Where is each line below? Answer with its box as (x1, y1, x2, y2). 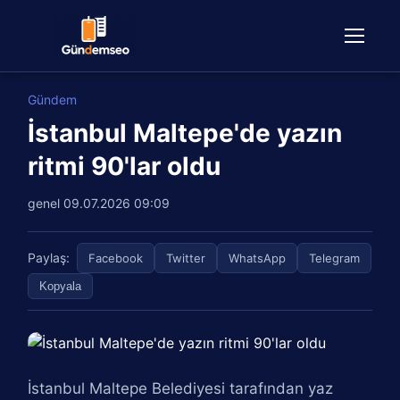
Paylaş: (28, 250, 71, 265)
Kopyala (39, 279, 82, 293)
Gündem (28, 92, 78, 107)
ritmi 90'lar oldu (28, 151, 221, 181)
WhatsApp (229, 251, 287, 265)
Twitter (166, 251, 206, 265)
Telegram (309, 251, 361, 265)
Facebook (88, 251, 144, 265)
